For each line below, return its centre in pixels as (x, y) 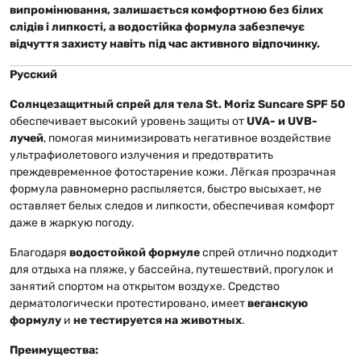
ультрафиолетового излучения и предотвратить (141, 155)
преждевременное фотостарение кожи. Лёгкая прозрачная (173, 172)
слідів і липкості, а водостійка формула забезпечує (157, 27)
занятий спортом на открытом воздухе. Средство (145, 286)
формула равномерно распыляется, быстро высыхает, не (166, 189)
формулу (35, 320)
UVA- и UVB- (282, 121)
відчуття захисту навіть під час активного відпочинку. (165, 44)
